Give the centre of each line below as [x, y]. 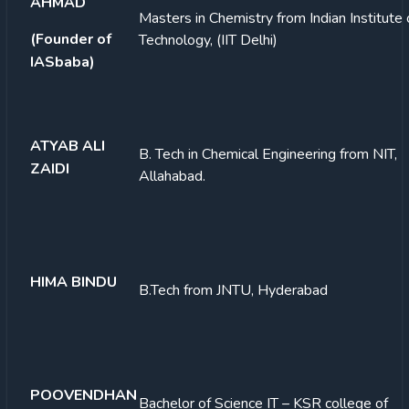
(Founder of [71, 39]
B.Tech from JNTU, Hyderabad [233, 290]
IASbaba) [63, 62]
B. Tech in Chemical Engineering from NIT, [268, 154]
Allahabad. [172, 176]
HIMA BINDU [73, 282]
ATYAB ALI [68, 146]
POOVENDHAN [84, 395]
